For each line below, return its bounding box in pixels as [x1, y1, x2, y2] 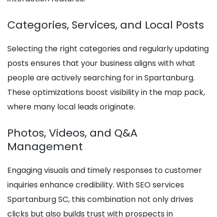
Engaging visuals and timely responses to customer [7, 165, 202, 176]
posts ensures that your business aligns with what [7, 58, 195, 69]
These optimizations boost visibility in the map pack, [7, 87, 205, 98]
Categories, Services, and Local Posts [7, 17, 204, 33]
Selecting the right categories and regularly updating [7, 43, 209, 55]
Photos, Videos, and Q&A [7, 125, 138, 141]
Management [7, 139, 83, 155]
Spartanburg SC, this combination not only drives [7, 194, 193, 205]
